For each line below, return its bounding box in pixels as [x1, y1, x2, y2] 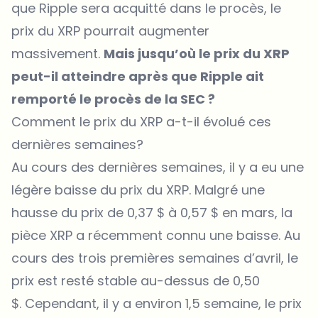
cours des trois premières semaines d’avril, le [11, 248, 298, 267]
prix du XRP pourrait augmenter [11, 21, 209, 40]
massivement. [11, 44, 104, 62]
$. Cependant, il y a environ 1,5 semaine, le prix [11, 294, 302, 312]
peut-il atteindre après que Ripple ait [11, 67, 264, 85]
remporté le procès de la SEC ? [11, 89, 215, 108]
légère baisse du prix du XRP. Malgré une [11, 180, 265, 199]
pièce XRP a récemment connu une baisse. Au [11, 226, 300, 244]
